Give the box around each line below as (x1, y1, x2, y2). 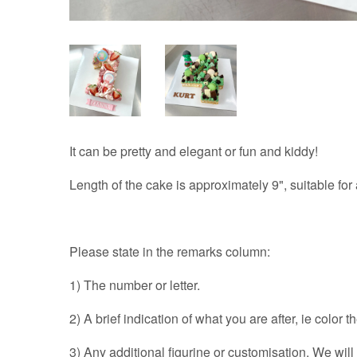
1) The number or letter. (69, 276, 200, 294)
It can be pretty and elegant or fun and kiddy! (69, 142, 318, 160)
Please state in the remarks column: (69, 242, 270, 261)
